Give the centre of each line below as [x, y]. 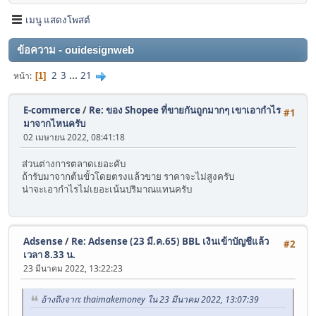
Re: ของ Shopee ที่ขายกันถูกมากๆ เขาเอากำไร [185, 110]
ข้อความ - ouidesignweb [75, 50]
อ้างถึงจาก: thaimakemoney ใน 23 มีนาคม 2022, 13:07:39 [150, 300]
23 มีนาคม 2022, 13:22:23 [73, 269]
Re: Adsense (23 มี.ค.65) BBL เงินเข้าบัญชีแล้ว [170, 242]
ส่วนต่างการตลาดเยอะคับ [74, 164]
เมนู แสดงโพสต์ [58, 19]
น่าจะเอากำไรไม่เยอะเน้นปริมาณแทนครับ [107, 189]
